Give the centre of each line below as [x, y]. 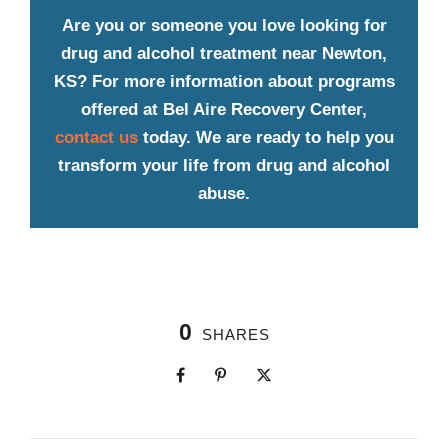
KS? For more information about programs [224, 82]
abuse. [224, 194]
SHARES [235, 335]
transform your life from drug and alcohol [224, 166]
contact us [96, 138]
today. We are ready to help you [265, 138]
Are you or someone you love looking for [224, 26]
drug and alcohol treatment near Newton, [224, 54]
